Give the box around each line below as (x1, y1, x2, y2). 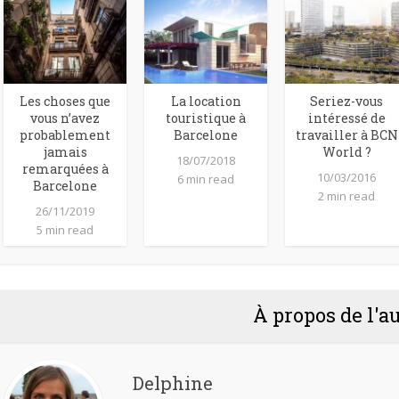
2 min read (318, 188, 375, 205)
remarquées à (21, 160, 109, 178)
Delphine (133, 371, 213, 395)
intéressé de (307, 110, 386, 127)
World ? (322, 143, 371, 161)
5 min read (37, 222, 94, 239)
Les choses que (20, 93, 110, 110)
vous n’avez (30, 110, 100, 127)
